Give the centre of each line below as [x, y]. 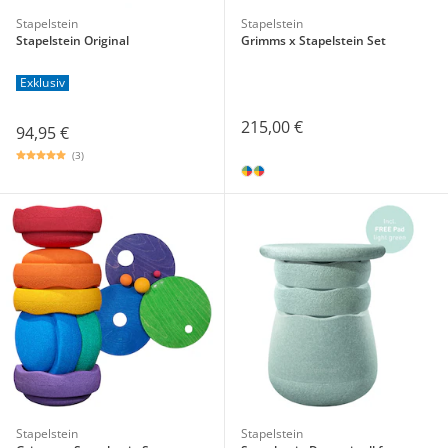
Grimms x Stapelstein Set [313, 40]
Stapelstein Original [72, 40]
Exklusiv [42, 82]
